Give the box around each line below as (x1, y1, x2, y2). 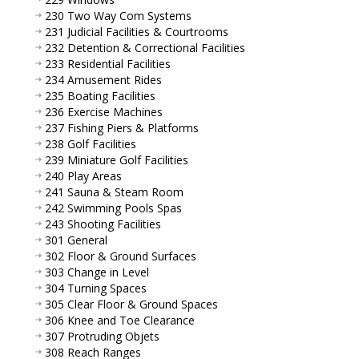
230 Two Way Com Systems (45, 7, 192, 23)
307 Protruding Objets (45, 328, 159, 344)
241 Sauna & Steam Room (45, 184, 184, 200)
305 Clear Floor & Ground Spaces (45, 296, 218, 312)
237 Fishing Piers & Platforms (45, 119, 199, 135)
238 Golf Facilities (45, 135, 136, 151)
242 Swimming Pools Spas (45, 200, 182, 216)
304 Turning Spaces (45, 280, 147, 296)
